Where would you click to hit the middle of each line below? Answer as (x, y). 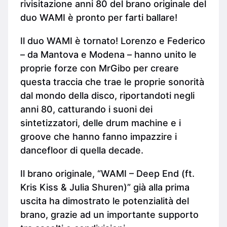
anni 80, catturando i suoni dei (86, 109)
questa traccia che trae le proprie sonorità (112, 82)
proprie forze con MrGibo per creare (100, 68)
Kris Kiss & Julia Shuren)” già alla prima (105, 187)
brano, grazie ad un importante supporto (109, 214)
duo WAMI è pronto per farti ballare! (99, 17)
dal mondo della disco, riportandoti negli (107, 95)
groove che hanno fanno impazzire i (99, 136)
